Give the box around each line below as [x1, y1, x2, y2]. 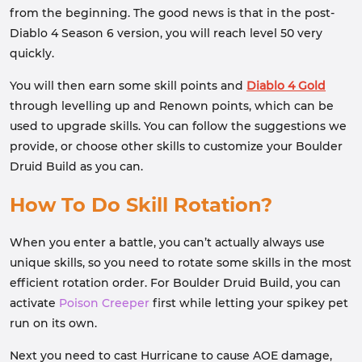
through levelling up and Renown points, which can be [10, 99, 334, 113]
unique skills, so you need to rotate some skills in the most [10, 255, 351, 270]
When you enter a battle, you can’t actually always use [10, 235, 325, 250]
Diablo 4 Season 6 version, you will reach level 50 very [10, 26, 322, 40]
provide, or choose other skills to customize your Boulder [10, 139, 343, 154]
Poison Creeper [59, 296, 149, 310]
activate [10, 296, 59, 310]
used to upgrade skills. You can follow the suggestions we [10, 119, 347, 133]
